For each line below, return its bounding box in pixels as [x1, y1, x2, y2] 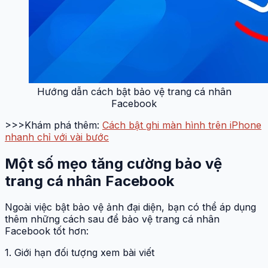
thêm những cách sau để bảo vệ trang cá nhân [5, 213, 220, 226]
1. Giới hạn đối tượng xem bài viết [5, 246, 154, 259]
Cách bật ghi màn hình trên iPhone [102, 118, 261, 131]
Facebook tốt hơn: [5, 225, 89, 237]
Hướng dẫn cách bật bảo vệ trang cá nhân [36, 85, 232, 98]
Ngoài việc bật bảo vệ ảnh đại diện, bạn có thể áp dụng [5, 201, 256, 214]
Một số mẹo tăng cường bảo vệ [5, 154, 222, 172]
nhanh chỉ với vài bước [5, 130, 109, 143]
